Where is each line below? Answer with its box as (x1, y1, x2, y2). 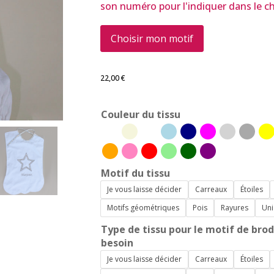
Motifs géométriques (106, 202, 179, 213)
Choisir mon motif (110, 31, 193, 45)
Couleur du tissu (100, 107, 180, 121)
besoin (100, 235, 133, 250)
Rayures (220, 202, 248, 213)
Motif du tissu (100, 166, 170, 180)
